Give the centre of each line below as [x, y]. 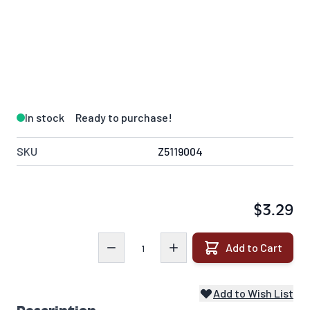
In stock [45, 118]
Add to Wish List [253, 293]
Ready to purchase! [124, 118]
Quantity [119, 240]
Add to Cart [254, 248]
